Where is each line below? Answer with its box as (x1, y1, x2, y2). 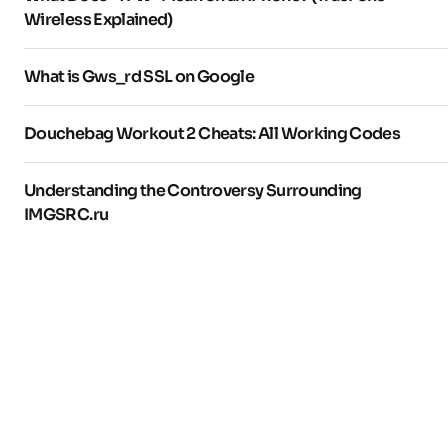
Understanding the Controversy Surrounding (24, 180, 362, 202)
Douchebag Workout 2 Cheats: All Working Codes (24, 123, 401, 145)
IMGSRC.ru (24, 204, 109, 226)
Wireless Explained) (24, 9, 173, 31)
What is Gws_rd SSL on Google (24, 66, 255, 88)
